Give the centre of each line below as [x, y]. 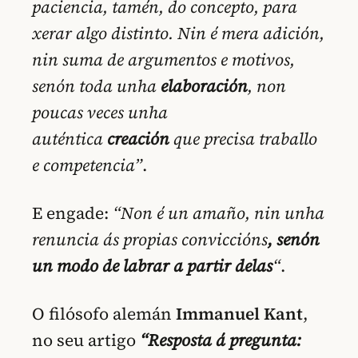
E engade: [72, 213]
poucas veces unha [100, 112]
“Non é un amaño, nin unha [219, 213]
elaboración [204, 86]
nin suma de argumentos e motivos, [163, 59]
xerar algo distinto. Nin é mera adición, [178, 33]
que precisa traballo [243, 138]
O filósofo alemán [104, 314]
